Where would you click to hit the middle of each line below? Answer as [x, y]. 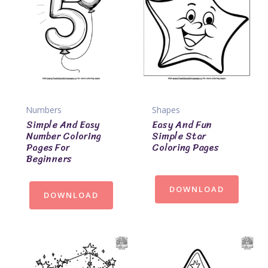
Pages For [48, 147]
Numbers [44, 109]
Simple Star [179, 136]
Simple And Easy [63, 124]
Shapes [166, 109]
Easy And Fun [182, 124]
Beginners [49, 159]
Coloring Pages [185, 147]
